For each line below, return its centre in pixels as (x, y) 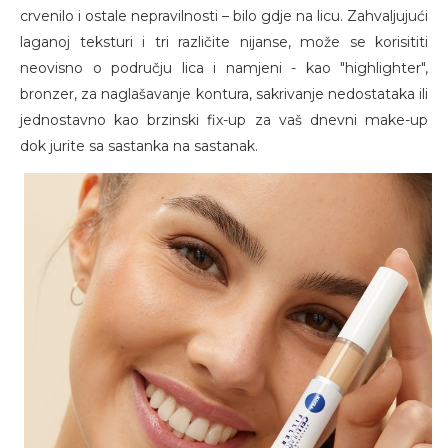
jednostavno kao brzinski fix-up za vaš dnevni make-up (224, 120)
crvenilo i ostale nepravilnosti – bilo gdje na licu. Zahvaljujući (224, 16)
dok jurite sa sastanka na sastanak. (139, 146)
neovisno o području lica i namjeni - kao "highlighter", (224, 68)
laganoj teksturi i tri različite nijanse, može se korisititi (224, 42)
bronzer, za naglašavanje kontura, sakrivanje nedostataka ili (224, 94)
